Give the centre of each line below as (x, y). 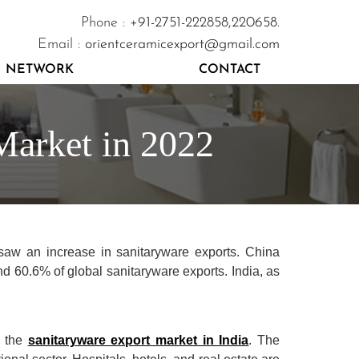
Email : (61, 45)
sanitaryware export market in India (138, 341)
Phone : (105, 23)
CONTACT (230, 70)
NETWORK (40, 70)
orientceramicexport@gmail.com (182, 45)
